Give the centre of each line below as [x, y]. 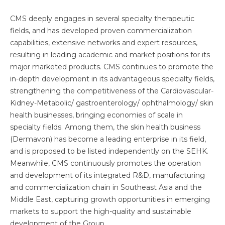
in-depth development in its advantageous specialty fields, [112, 79]
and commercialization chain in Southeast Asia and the [106, 187]
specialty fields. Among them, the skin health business [105, 127]
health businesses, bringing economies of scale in [96, 115]
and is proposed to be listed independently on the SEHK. [109, 151]
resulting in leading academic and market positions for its [110, 55]
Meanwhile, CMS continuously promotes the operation [105, 163]
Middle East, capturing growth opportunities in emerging [110, 199]
